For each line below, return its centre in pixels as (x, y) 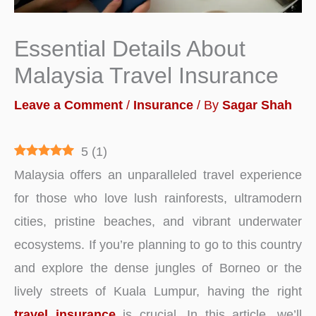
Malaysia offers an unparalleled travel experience (158, 175)
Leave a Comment (68, 104)
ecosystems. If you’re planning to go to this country (158, 245)
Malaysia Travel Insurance (146, 75)
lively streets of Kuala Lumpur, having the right (158, 291)
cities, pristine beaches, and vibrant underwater (158, 221)
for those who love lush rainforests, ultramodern (158, 198)
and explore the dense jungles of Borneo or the (158, 268)
